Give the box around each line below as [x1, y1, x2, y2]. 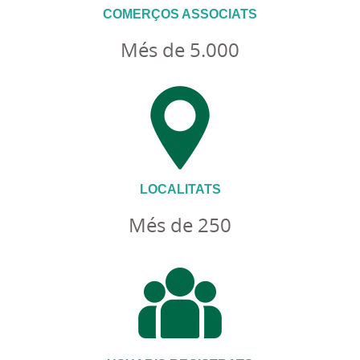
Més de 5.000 [121, 35, 239, 63]
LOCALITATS [139, 179, 221, 198]
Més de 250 [129, 211, 231, 238]
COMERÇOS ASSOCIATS [103, 4, 257, 22]
